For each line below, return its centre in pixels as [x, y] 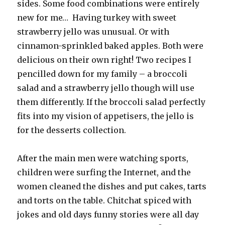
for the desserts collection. [72, 130]
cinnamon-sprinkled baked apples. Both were [110, 45]
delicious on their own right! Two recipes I [104, 60]
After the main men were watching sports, [103, 158]
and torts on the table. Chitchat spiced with [104, 200]
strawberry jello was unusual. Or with [93, 31]
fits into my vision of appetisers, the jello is [106, 116]
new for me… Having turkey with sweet [97, 17]
